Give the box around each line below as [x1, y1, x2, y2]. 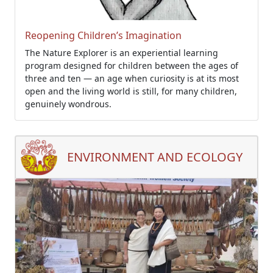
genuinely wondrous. [25, 98, 112, 110]
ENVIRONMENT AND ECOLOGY [67, 149, 243, 165]
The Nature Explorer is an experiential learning [25, 47, 218, 58]
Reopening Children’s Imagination [25, 29, 182, 42]
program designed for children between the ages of [25, 60, 238, 71]
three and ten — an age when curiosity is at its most [25, 73, 239, 84]
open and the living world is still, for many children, [25, 85, 237, 97]
